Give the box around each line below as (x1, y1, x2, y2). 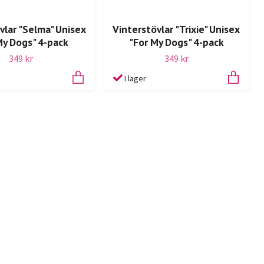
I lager (124, 72, 146, 84)
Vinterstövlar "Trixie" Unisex (113, 22, 240, 36)
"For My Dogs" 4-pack (128, 35, 224, 49)
